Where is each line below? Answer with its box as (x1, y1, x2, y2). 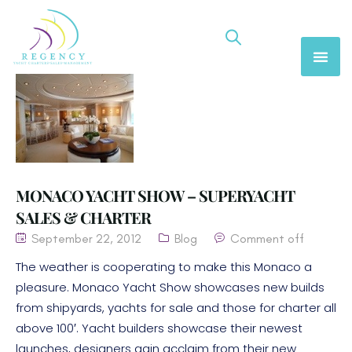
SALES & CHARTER (16, 207, 151, 229)
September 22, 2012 (28, 231, 141, 247)
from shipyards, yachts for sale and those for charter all (16, 299, 336, 317)
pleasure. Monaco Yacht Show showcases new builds (16, 279, 324, 296)
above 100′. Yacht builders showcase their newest (16, 320, 302, 337)
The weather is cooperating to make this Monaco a (16, 258, 312, 276)
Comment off (230, 231, 304, 247)
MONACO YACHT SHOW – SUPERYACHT (16, 185, 295, 207)
